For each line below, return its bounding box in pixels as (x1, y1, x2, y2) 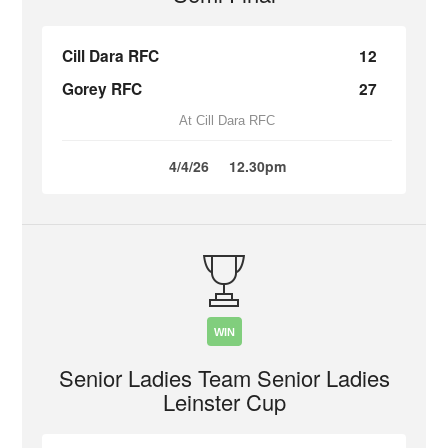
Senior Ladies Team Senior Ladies (58, 362, 390, 393)
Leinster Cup (162, 386, 286, 417)
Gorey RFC (62, 78, 143, 100)
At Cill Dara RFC (179, 113, 275, 128)
